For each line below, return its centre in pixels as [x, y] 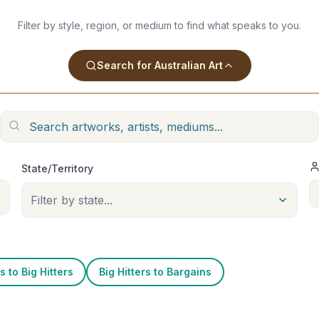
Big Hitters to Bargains [155, 272]
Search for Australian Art [159, 65]
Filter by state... [72, 200]
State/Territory [57, 168]
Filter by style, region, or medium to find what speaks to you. [159, 25]
